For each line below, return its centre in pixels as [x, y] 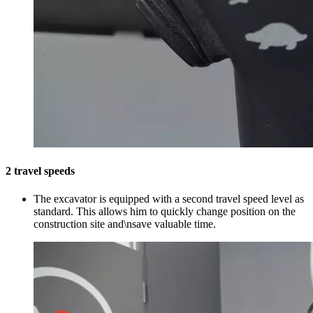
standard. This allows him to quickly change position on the [165, 211]
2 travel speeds [40, 171]
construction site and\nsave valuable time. [125, 224]
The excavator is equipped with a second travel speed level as [169, 198]
